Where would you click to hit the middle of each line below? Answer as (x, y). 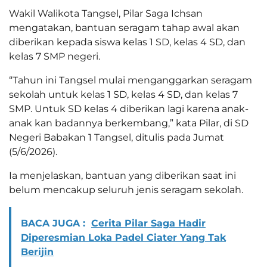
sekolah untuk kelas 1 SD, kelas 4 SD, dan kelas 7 (123, 94)
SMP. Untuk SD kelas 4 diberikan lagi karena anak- (129, 108)
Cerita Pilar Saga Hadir (148, 223)
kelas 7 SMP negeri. (55, 56)
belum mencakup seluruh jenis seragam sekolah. (126, 190)
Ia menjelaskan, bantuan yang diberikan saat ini (122, 175)
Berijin (37, 252)
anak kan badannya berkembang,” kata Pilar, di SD (129, 123)
